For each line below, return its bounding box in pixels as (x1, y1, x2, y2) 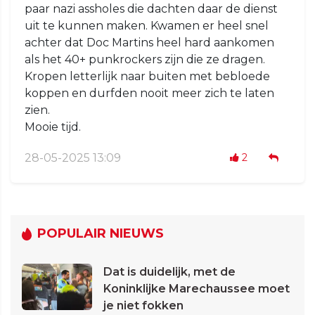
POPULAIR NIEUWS (37, 226, 164, 242)
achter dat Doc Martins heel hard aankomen (25, 36, 274, 50)
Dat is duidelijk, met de (103, 265, 236, 279)
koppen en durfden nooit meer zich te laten (25, 86, 274, 101)
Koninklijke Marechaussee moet (103, 282, 290, 296)
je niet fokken (103, 299, 184, 313)
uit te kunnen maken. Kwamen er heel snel (25, 19, 269, 33)
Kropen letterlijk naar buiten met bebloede (25, 70, 270, 84)
